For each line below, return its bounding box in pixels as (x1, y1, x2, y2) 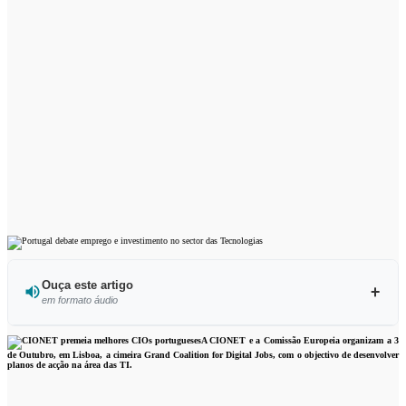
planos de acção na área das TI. (7, 359, 132, 370)
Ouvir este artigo (174, 333, 244, 344)
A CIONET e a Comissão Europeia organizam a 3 (201, 334, 399, 345)
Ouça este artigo (41, 277, 133, 292)
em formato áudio (41, 294, 118, 305)
